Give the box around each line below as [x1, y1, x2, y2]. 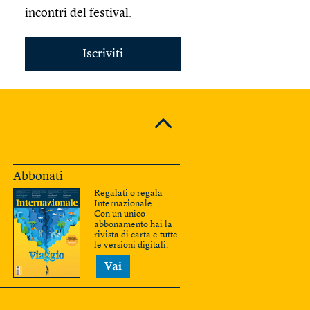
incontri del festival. [25, 7, 132, 20]
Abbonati [13, 170, 63, 183]
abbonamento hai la [94, 220, 172, 230]
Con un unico [94, 210, 145, 219]
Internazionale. [94, 199, 154, 209]
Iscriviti [82, 48, 123, 61]
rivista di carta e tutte [94, 230, 178, 240]
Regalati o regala [94, 189, 163, 199]
